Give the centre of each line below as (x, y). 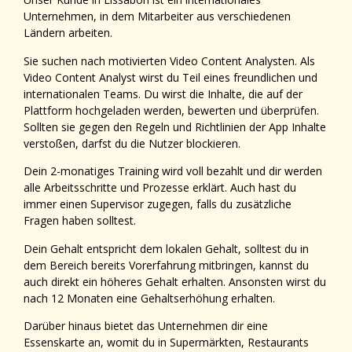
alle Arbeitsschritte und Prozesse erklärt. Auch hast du (160, 188)
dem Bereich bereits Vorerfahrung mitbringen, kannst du (166, 265)
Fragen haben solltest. (80, 221)
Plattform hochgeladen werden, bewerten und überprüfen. (171, 110)
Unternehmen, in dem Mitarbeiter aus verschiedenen (157, 16)
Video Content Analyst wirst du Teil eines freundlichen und (170, 77)
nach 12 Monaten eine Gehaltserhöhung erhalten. (149, 298)
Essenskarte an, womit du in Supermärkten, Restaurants (166, 342)
